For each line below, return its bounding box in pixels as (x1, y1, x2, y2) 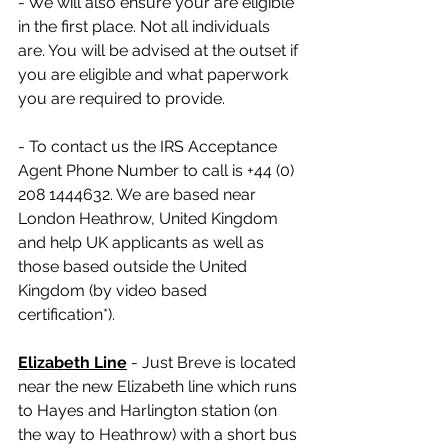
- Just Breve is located (127, 353, 300, 373)
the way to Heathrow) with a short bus (18, 425, 301, 445)
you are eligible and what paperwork (18, 65, 292, 85)
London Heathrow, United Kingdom (18, 209, 282, 229)
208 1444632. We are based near (18, 185, 260, 205)
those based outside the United (18, 257, 251, 277)
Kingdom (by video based (18, 281, 211, 301)
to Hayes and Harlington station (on (18, 401, 281, 421)
